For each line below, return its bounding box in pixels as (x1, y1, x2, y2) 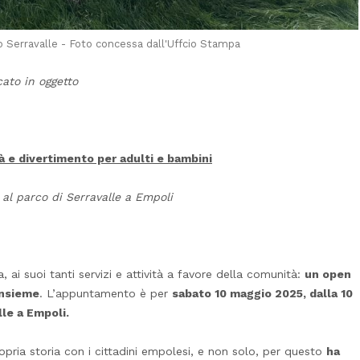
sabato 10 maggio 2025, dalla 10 (172, 286, 353, 300)
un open (305, 267, 351, 280)
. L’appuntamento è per (39, 286, 172, 300)
